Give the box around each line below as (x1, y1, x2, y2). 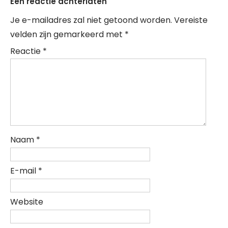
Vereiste (174, 14, 208, 26)
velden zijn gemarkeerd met (10, 28, 125, 41)
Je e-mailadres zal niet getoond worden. (10, 14, 172, 26)
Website (10, 196, 43, 208)
